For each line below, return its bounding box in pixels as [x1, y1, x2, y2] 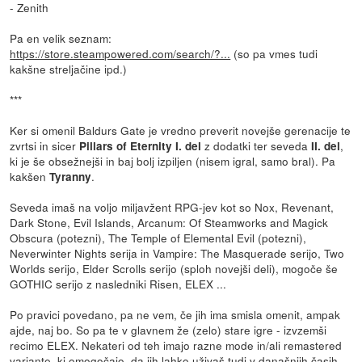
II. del [311, 137, 341, 154]
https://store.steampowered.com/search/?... [10, 44, 231, 61]
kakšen [10, 167, 50, 184]
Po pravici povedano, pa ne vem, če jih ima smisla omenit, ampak [10, 305, 341, 322]
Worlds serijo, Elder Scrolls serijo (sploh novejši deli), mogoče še [10, 259, 339, 276]
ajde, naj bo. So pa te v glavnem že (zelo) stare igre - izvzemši [10, 321, 327, 338]
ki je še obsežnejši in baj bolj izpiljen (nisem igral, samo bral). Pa [10, 152, 336, 169]
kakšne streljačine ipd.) [10, 60, 128, 77]
